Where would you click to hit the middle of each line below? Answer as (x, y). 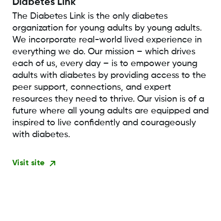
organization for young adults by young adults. (107, 28)
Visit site (28, 164)
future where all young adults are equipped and (110, 111)
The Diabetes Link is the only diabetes (90, 17)
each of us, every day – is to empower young (105, 64)
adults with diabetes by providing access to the (109, 76)
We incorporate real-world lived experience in (107, 40)
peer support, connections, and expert (92, 88)
